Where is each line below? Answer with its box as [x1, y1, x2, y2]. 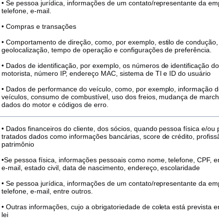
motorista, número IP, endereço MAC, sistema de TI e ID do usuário [1, 69, 211, 77]
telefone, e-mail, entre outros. [1, 187, 93, 195]
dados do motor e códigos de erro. [1, 101, 109, 109]
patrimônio [1, 140, 34, 148]
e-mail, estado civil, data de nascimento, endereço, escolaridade [1, 164, 200, 172]
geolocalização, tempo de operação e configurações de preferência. [1, 46, 212, 54]
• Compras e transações [1, 22, 76, 30]
